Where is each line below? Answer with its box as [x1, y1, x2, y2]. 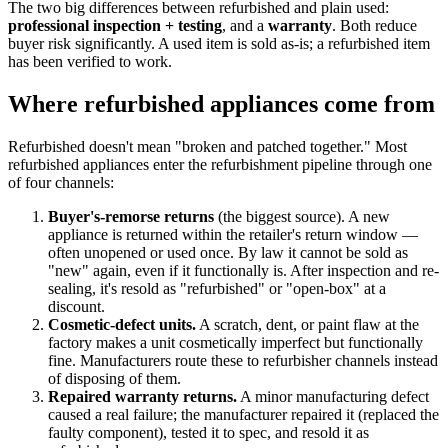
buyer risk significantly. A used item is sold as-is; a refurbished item [8, 35, 430, 53]
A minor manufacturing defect [237, 388, 429, 406]
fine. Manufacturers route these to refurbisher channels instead [48, 352, 438, 370]
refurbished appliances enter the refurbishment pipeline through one [8, 156, 432, 174]
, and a [222, 17, 268, 35]
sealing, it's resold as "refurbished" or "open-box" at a [48, 280, 386, 298]
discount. [48, 298, 105, 316]
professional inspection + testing [8, 17, 222, 35]
